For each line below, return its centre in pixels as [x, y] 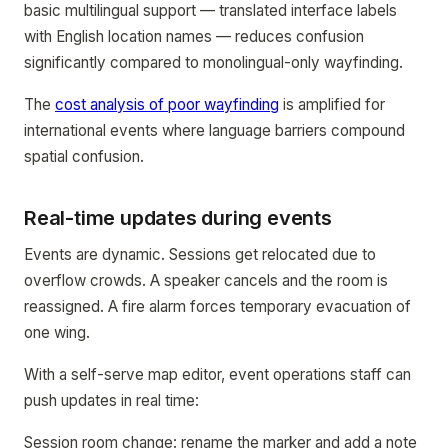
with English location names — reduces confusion [194, 36]
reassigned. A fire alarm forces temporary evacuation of [217, 306]
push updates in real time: [111, 400]
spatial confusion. [84, 156]
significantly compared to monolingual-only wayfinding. [213, 62]
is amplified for [332, 104]
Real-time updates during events [178, 218]
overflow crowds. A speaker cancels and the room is [206, 280]
